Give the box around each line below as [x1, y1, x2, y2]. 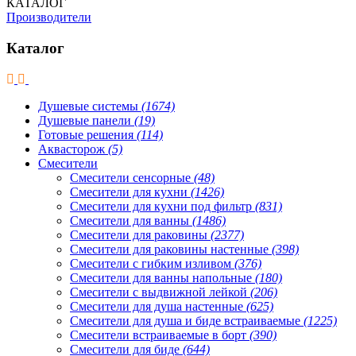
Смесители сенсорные [70, 170, 194, 184]
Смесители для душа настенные [70, 299, 246, 313]
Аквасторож [38, 141, 108, 156]
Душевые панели [38, 113, 134, 127]
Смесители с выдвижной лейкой [70, 284, 250, 299]
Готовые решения [38, 127, 137, 141]
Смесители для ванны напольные [70, 270, 255, 284]
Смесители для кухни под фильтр [70, 199, 255, 213]
